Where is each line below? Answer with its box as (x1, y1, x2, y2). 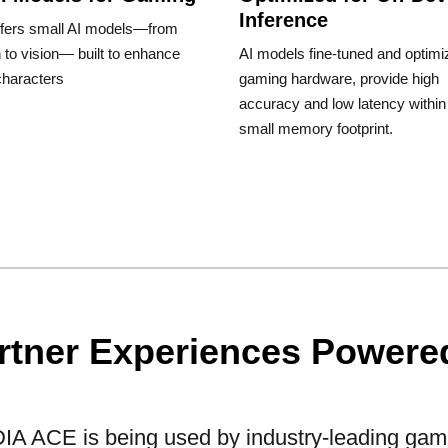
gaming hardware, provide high (239, 69, 439, 87)
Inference (239, 8, 334, 31)
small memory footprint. (239, 119, 393, 137)
